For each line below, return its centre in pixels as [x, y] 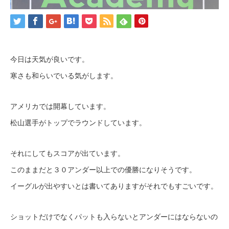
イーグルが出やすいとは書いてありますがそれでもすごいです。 [114, 186]
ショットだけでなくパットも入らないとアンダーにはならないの [114, 216]
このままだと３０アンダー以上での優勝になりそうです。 [103, 169]
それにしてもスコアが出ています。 [67, 153]
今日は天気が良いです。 [50, 59]
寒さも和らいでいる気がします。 [64, 75]
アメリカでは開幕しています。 [60, 106]
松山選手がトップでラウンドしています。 [78, 122]
